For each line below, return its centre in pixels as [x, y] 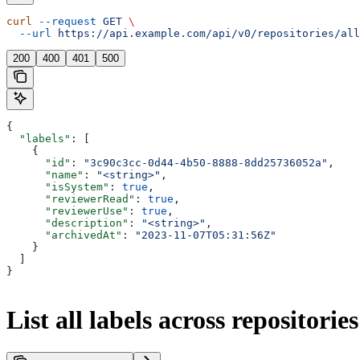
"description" [67, 223]
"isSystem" [58, 187]
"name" [45, 175]
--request [64, 22]
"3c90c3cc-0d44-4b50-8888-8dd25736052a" [206, 163]
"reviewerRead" [71, 199]
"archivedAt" [64, 235]
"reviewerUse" [67, 211]
